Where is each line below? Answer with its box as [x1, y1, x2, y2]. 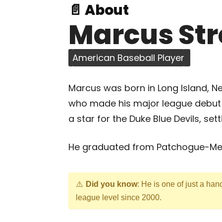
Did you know [86, 180, 137, 188]
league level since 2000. [76, 193, 162, 202]
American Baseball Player [72, 52, 184, 64]
